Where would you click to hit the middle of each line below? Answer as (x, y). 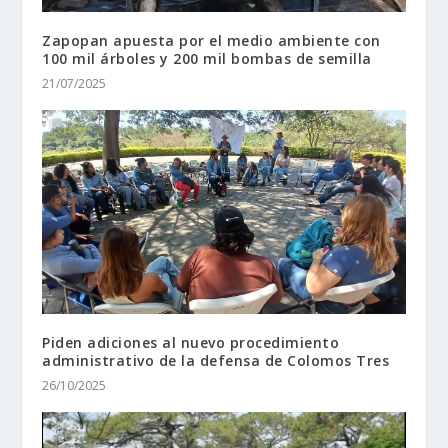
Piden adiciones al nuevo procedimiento (191, 342)
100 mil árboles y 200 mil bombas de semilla (209, 58)
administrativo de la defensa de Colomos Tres (216, 360)
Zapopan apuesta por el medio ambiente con (211, 40)
